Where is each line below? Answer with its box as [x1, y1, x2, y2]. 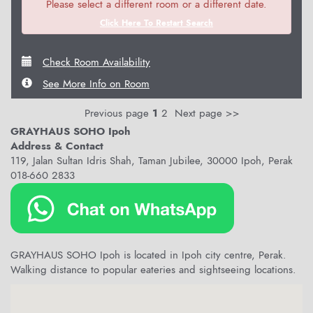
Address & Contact [10, 138, 103, 154]
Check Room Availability [43, 54, 150, 70]
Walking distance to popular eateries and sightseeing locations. [10, 261, 296, 277]
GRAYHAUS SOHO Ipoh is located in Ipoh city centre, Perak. [10, 247, 286, 263]
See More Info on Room [43, 75, 150, 92]
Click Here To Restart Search [100, 16, 213, 29]
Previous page [74, 105, 149, 121]
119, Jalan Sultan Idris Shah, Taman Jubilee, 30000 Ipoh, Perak [10, 152, 293, 168]
